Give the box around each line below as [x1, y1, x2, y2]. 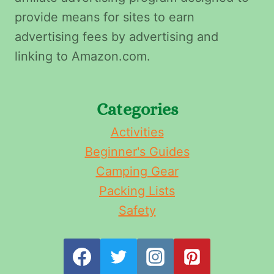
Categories [96, 100, 178, 119]
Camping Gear [95, 164, 179, 179]
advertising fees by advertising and [15, 29, 218, 44]
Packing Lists [99, 183, 175, 198]
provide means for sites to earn [15, 10, 194, 24]
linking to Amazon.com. [15, 49, 150, 64]
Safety [118, 203, 156, 218]
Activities [110, 125, 164, 139]
